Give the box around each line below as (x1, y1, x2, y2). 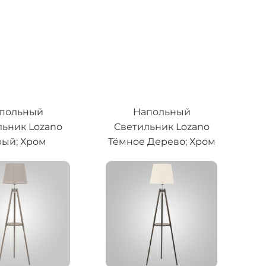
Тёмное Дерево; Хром (107, 136, 216, 148)
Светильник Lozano (113, 121, 210, 133)
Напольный (132, 106, 191, 118)
